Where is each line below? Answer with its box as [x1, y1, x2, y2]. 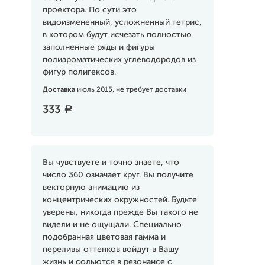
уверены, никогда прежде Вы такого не [42, 208, 198, 216]
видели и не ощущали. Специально [42, 221, 182, 229]
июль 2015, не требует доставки [76, 86, 186, 93]
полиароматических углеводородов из [42, 56, 196, 64]
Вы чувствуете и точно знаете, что [42, 159, 179, 167]
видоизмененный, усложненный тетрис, [42, 18, 202, 27]
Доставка [42, 86, 77, 93]
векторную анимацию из [42, 183, 140, 192]
